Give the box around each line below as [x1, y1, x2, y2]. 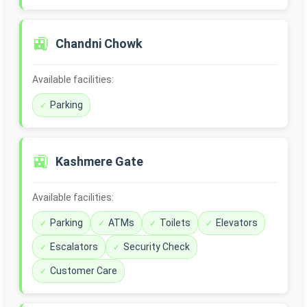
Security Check [123, 241, 190, 253]
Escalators [50, 241, 98, 253]
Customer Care [50, 265, 117, 277]
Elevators [216, 217, 258, 229]
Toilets [160, 217, 191, 229]
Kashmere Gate [56, 154, 143, 169]
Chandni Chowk [56, 36, 143, 51]
